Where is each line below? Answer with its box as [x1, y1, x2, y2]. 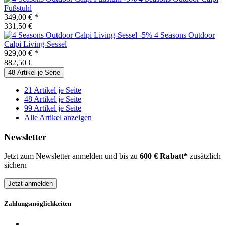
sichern [4, 161, 27, 170]
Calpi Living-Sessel [4, 39, 67, 48]
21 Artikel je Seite [24, 85, 81, 94]
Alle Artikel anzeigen [24, 112, 92, 122]
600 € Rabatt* [140, 152, 188, 161]
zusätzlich [188, 152, 221, 161]
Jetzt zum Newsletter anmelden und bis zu [4, 152, 140, 161]
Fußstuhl [4, 3, 32, 12]
